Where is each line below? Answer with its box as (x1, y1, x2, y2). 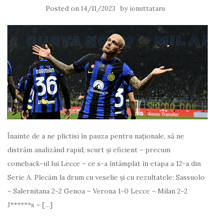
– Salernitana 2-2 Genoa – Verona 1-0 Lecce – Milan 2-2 (7, 187, 188, 195)
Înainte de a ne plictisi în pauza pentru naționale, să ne (7, 132, 184, 140)
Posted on (45, 3, 81, 13)
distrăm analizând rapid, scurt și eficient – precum (7, 145, 170, 154)
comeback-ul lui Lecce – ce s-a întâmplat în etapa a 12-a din (7, 159, 201, 168)
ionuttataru (129, 4, 165, 13)
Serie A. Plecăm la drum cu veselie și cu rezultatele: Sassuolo (7, 173, 205, 182)
